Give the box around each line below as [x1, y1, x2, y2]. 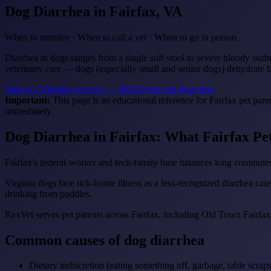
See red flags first [148, 83, 214, 94]
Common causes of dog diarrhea [5, 232, 204, 248]
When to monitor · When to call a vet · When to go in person [5, 31, 237, 42]
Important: [5, 94, 50, 105]
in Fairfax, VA [90, 3, 182, 19]
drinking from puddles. [5, 188, 92, 199]
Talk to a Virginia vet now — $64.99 [5, 83, 148, 94]
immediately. [5, 105, 53, 116]
